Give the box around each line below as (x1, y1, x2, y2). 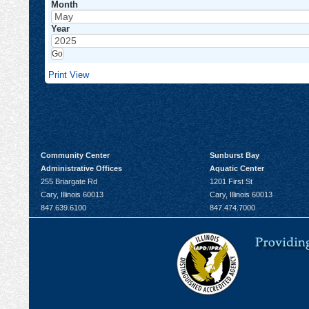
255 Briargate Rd (41, 177, 97, 186)
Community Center (41, 151, 110, 160)
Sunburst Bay (210, 151, 260, 160)
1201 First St (210, 177, 253, 186)
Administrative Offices (41, 164, 122, 173)
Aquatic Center (210, 164, 265, 173)
